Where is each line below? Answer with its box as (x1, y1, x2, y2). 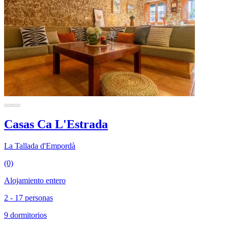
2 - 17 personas (4, 193, 53, 202)
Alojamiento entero (4, 176, 66, 185)
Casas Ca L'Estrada (4, 117, 108, 131)
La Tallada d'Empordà (4, 141, 75, 150)
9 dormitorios (4, 210, 47, 219)
